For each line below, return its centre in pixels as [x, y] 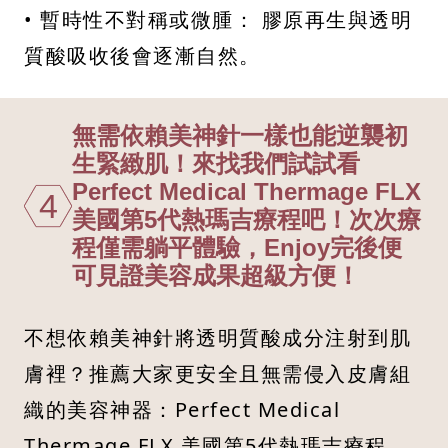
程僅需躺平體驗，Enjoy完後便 [237, 248]
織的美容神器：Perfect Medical [182, 410]
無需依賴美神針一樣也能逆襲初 [240, 136]
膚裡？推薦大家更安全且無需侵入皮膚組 [217, 374]
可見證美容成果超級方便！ [216, 276]
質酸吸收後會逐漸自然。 [142, 56]
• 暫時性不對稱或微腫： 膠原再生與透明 [218, 20]
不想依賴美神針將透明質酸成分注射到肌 [217, 338]
